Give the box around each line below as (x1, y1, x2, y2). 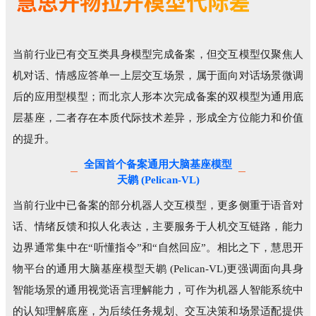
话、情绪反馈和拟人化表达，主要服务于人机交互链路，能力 (13, 220, 303, 232)
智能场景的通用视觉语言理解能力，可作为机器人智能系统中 (13, 284, 303, 296)
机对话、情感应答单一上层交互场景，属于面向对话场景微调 (13, 69, 303, 81)
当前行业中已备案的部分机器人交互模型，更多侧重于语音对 (13, 199, 303, 211)
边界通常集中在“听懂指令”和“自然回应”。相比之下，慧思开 (13, 241, 303, 253)
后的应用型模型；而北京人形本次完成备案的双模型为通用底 (13, 90, 303, 102)
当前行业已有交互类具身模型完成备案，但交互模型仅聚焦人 (13, 48, 303, 60)
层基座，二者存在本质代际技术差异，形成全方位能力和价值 (13, 111, 303, 123)
